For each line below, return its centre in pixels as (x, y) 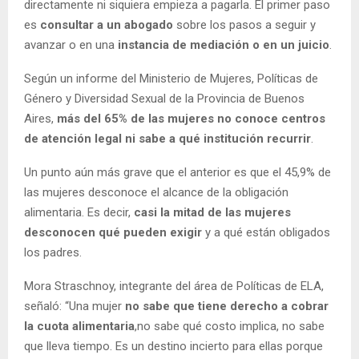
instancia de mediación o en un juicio (224, 44)
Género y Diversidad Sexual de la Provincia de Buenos (164, 98)
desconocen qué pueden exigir (115, 232)
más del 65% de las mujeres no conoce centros (191, 118)
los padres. (53, 252)
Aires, (40, 118)
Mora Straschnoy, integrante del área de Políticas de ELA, (174, 286)
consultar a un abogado (108, 24)
